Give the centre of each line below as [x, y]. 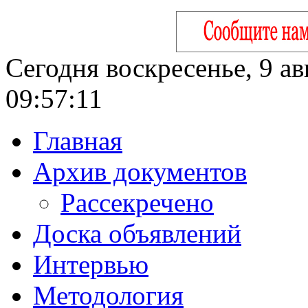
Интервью [91, 264]
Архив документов [140, 172]
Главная [78, 141]
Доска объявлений [137, 233]
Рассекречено [137, 202]
